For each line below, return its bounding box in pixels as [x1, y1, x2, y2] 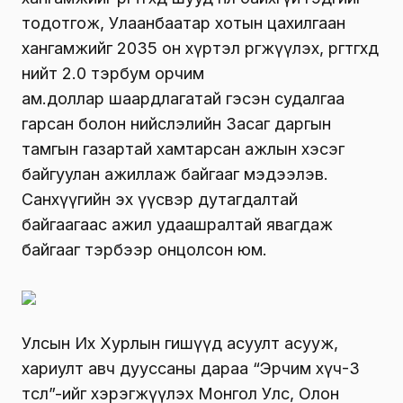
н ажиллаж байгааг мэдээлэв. [91, 165, 328, 184]
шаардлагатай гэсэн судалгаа [104, 89, 345, 109]
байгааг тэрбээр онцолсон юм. [22, 240, 267, 260]
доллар [47, 89, 104, 109]
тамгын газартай [22, 139, 157, 159]
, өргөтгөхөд [319, 39, 379, 58]
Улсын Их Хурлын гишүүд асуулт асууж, [22, 334, 338, 354]
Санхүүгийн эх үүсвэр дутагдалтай [22, 190, 298, 210]
